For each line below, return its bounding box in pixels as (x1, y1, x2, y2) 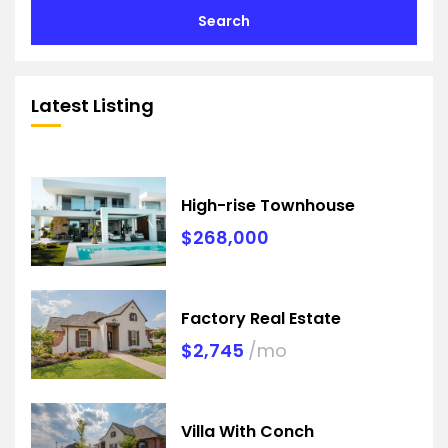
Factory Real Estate (181, 306, 342, 330)
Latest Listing (31, 93, 154, 119)
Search (198, 11, 250, 32)
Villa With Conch (181, 419, 315, 443)
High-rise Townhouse (181, 193, 356, 217)
